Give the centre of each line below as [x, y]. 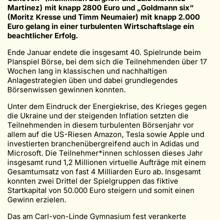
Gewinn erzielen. [37, 199]
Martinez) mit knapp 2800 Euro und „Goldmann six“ [100, 7]
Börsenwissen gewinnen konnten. [67, 89]
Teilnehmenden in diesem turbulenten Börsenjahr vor [101, 125]
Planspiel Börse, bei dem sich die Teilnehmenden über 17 [107, 61]
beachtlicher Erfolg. [43, 35]
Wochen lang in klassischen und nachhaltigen [87, 71]
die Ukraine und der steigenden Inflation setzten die [98, 115]
